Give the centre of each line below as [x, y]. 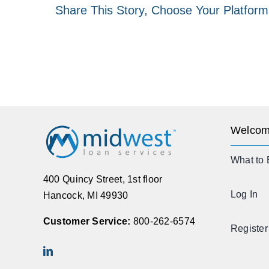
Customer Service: [87, 221]
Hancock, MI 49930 [86, 195]
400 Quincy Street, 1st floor [103, 179]
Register [249, 229]
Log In [244, 195]
